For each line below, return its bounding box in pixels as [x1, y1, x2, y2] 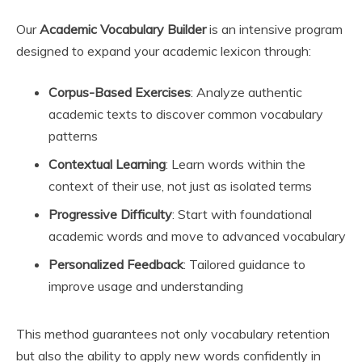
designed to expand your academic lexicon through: [16, 42, 311, 59]
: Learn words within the [166, 155, 305, 172]
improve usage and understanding [48, 277, 243, 294]
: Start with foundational [172, 205, 312, 222]
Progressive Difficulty [48, 205, 172, 222]
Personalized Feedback [48, 255, 183, 272]
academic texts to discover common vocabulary [48, 105, 323, 122]
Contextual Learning [48, 155, 166, 172]
